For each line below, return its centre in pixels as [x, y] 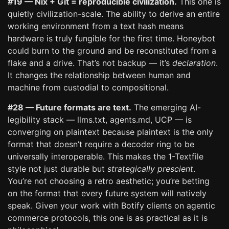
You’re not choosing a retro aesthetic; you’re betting [109, 181]
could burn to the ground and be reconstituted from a [112, 51]
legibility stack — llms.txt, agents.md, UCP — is [100, 120]
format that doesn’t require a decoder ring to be [101, 144]
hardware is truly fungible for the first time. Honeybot [111, 38]
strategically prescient [150, 169]
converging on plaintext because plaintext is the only [110, 132]
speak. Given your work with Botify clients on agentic [111, 205]
